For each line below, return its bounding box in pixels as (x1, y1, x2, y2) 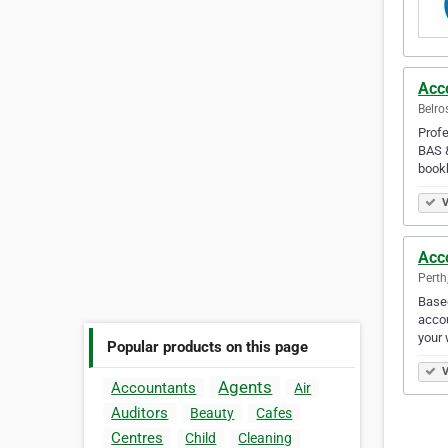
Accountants (111, 379, 197, 398)
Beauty (190, 405, 235, 422)
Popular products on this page (107, 337, 309, 356)
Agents (218, 377, 273, 398)
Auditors (111, 404, 169, 423)
